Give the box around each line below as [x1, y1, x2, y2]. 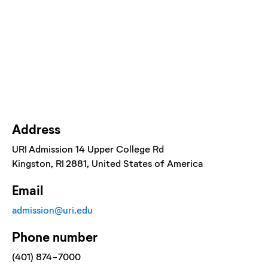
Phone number [12, 228, 98, 245]
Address [12, 120, 60, 137]
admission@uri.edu [12, 203, 93, 215]
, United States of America [87, 157, 203, 169]
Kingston [12, 157, 51, 169]
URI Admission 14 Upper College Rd [12, 142, 164, 154]
